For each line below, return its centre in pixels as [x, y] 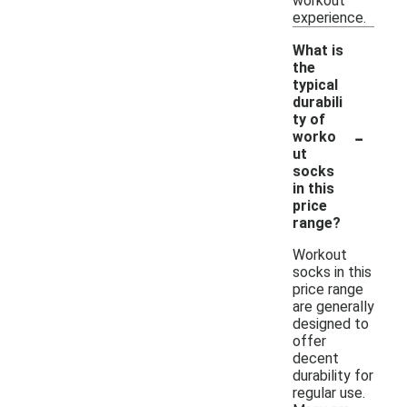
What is [318, 50]
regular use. [329, 392]
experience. [329, 17]
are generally [333, 306]
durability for [333, 375]
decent [316, 358]
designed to [331, 323]
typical [315, 84]
